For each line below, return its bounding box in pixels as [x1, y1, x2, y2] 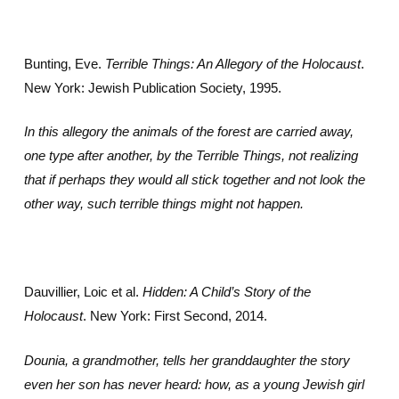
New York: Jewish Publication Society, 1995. [23, 79, 281, 95]
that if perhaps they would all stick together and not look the [23, 172, 365, 187]
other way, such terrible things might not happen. [23, 196, 304, 211]
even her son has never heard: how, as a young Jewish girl [23, 376, 364, 392]
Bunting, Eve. [23, 55, 105, 71]
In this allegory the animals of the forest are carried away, [23, 124, 354, 139]
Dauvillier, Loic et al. [23, 284, 142, 299]
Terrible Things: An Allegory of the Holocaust [104, 55, 361, 71]
